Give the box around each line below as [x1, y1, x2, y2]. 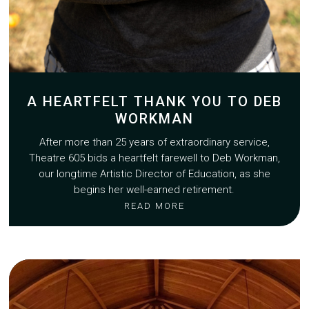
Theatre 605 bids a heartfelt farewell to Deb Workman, [28, 151, 280, 164]
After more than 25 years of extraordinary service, [39, 135, 270, 148]
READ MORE [123, 200, 185, 211]
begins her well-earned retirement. [74, 183, 235, 196]
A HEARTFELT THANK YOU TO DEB [26, 92, 282, 110]
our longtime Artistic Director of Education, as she [38, 167, 270, 180]
